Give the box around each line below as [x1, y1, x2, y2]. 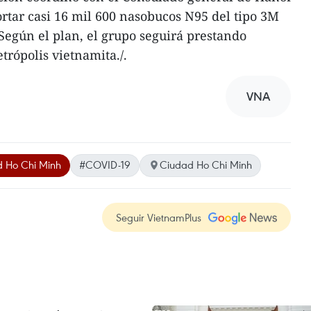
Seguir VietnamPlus [116, 210, 201, 224]
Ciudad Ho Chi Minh [160, 158, 252, 171]
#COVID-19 [79, 158, 131, 171]
